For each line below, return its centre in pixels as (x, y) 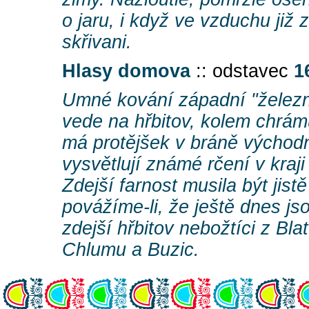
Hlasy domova (126, 71)
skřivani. (97, 42)
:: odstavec (242, 71)
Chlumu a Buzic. (131, 250)
